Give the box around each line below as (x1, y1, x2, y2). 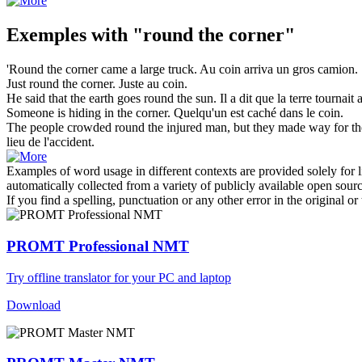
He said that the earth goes (6, 91, 144, 106)
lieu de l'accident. (6, 135, 95, 149)
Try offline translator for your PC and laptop (6, 270, 231, 284)
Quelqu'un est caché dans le (174, 106, 318, 120)
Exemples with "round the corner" (6, 24, 295, 46)
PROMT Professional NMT (6, 237, 189, 255)
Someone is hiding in (6, 106, 117, 120)
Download (6, 297, 61, 312)
